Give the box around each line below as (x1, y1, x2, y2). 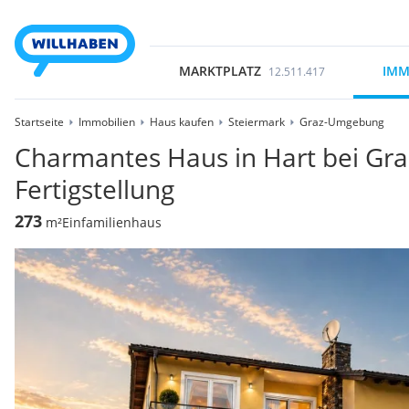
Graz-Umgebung (299, 114, 384, 130)
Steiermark (228, 114, 285, 130)
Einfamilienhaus (62, 214, 162, 231)
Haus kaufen (150, 114, 214, 130)
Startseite (15, 114, 64, 130)
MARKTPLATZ (178, 62, 261, 79)
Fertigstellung (15, 172, 174, 206)
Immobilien (79, 114, 135, 130)
